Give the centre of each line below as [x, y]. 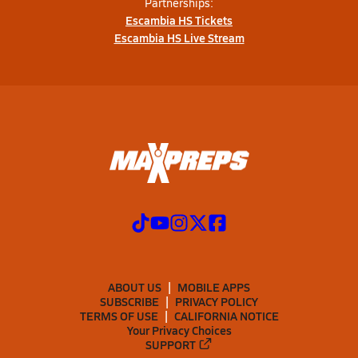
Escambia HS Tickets [179, 20]
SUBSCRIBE [129, 301]
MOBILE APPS [214, 286]
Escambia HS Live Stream [179, 38]
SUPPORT [171, 344]
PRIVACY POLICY [217, 301]
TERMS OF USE [119, 315]
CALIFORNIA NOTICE [226, 315]
